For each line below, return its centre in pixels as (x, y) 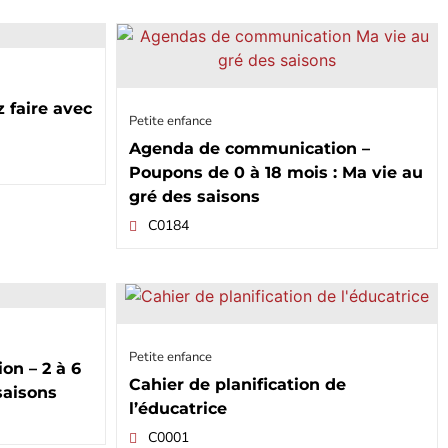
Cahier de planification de (237, 385)
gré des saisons (194, 197)
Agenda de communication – (249, 149)
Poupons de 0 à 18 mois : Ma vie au (275, 173)
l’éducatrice (177, 409)
